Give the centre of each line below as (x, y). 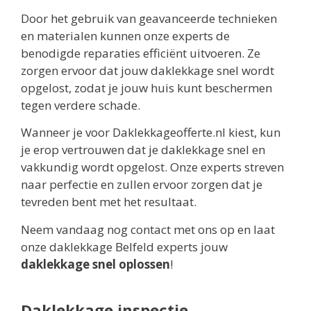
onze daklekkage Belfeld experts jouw (124, 246)
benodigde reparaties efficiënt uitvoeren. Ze (141, 53)
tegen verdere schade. (81, 106)
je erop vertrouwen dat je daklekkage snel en (143, 150)
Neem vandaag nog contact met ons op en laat (148, 229)
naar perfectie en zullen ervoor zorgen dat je (142, 185)
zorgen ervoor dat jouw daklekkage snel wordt (148, 71)
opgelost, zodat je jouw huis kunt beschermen (146, 88)
